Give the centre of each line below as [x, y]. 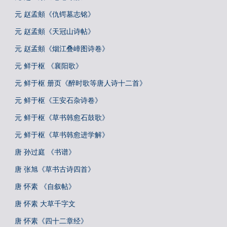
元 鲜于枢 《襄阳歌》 [49, 66]
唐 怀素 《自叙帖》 [45, 186]
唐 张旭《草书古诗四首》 [55, 169]
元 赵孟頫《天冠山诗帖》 [55, 31]
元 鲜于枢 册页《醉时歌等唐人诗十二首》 [81, 83]
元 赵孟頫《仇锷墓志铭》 [55, 14]
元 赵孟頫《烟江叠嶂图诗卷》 [62, 49]
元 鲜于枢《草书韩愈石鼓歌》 [62, 118]
